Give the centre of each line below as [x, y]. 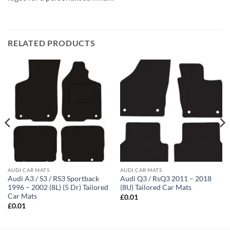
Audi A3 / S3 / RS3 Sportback [53, 179]
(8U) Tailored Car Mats [156, 188]
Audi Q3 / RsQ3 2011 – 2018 [166, 179]
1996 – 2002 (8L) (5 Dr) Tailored [58, 188]
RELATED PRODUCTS [52, 43]
